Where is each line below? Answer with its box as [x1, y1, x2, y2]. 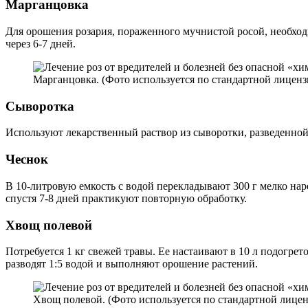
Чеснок [5, 152, 48, 167]
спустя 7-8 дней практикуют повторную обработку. [5, 192, 247, 204]
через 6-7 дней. [5, 37, 76, 49]
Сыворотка [5, 98, 74, 113]
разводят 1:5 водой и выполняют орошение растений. [5, 258, 258, 270]
